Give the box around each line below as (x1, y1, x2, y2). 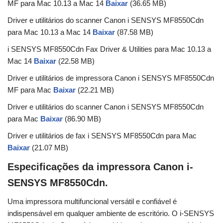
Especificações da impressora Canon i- (7, 161, 193, 173)
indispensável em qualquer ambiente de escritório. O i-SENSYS (7, 209, 214, 218)
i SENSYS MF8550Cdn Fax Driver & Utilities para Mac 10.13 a (7, 45, 211, 54)
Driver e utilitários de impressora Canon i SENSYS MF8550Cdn (7, 74, 214, 83)
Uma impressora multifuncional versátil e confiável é (7, 197, 177, 206)
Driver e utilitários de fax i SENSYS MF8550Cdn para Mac (7, 131, 197, 140)
